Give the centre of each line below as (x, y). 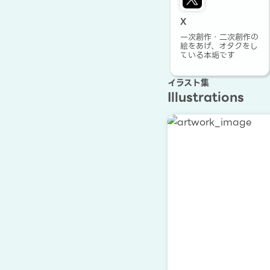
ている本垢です (208, 55)
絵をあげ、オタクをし (219, 46)
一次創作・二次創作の (219, 37)
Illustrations (206, 97)
